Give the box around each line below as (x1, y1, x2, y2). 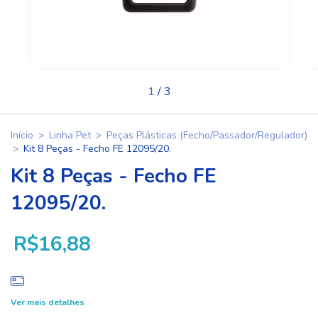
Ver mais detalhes (11, 297, 84, 309)
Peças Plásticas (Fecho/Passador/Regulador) (106, 128, 307, 142)
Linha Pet (49, 128, 91, 142)
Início (11, 128, 33, 142)
